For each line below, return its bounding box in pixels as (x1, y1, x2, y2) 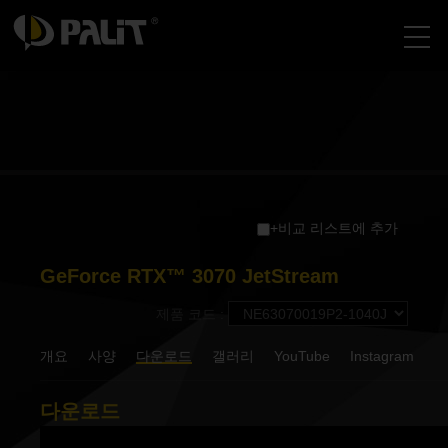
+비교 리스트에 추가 (270, 220, 398, 236)
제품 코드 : (156, 305, 228, 322)
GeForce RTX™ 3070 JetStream (40, 265, 339, 287)
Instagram (350, 348, 414, 364)
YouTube (274, 348, 330, 364)
